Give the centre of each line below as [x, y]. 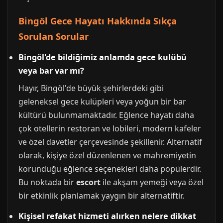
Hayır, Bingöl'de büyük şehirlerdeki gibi [91, 88]
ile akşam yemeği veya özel [152, 182]
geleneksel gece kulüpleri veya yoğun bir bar [102, 102]
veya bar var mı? [51, 71]
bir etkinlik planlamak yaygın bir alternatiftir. [101, 196]
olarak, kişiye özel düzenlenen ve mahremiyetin [107, 155]
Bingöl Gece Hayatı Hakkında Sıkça [98, 21]
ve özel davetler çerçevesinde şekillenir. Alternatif [110, 142]
